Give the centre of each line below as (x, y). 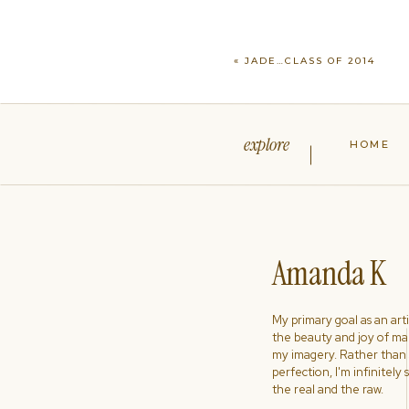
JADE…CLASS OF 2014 (310, 61)
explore (267, 144)
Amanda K (329, 273)
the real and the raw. (328, 389)
